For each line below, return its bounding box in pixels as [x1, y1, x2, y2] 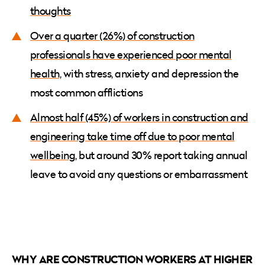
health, [30, 66, 62, 81]
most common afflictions [30, 85, 145, 100]
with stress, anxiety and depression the [61, 66, 239, 81]
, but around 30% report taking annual [75, 147, 248, 163]
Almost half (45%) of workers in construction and [30, 109, 248, 125]
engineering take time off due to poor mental [30, 128, 235, 144]
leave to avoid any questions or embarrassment [30, 166, 250, 182]
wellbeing [30, 147, 76, 163]
